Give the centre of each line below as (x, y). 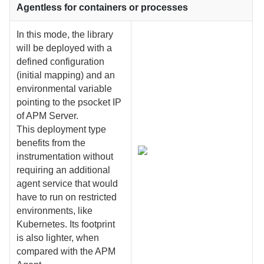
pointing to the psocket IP (69, 102)
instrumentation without (65, 156)
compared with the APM (66, 251)
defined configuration (61, 61)
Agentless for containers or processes (103, 7)
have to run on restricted (67, 197)
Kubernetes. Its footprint (66, 224)
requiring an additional (64, 170)
